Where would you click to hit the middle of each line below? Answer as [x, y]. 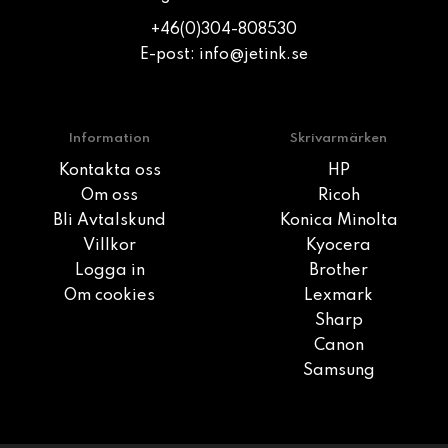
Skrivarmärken [338, 139]
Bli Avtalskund [109, 221]
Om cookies [109, 296]
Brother [338, 271]
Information [109, 139]
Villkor [109, 246]
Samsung [338, 371]
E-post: [169, 55]
